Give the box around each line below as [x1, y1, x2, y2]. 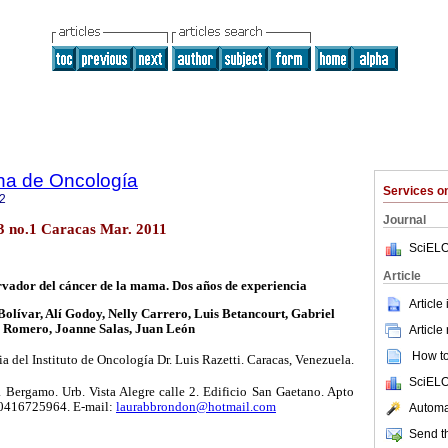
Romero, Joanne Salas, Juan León [3, 322, 195, 337]
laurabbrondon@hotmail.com [116, 399, 276, 414]
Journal [383, 213, 426, 227]
